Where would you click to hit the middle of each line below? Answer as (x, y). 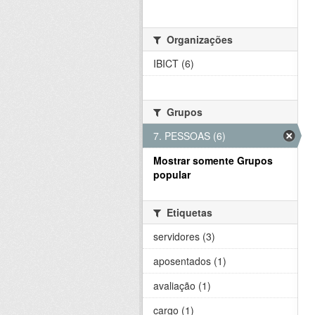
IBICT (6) (174, 64)
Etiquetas (188, 213)
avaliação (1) (182, 286)
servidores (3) (184, 237)
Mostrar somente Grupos (213, 161)
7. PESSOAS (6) (189, 136)
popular (172, 175)
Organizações (198, 40)
